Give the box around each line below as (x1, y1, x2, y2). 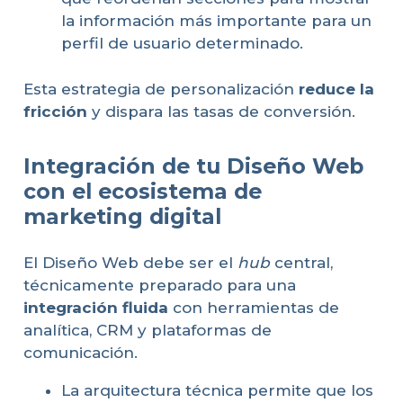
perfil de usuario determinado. (61, 34, 303, 53)
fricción (22, 102, 87, 121)
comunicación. (22, 344, 138, 363)
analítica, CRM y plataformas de (22, 321, 272, 340)
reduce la (298, 79, 374, 98)
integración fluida (22, 299, 168, 318)
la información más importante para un (61, 12, 372, 31)
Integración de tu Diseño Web (22, 152, 363, 179)
